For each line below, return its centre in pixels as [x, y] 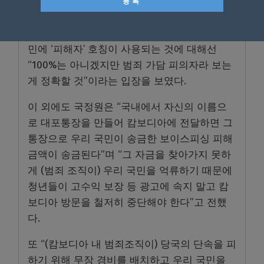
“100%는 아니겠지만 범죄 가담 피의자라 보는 [130, 65]
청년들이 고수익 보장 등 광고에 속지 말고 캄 [128, 187]
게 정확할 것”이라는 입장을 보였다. [107, 81]
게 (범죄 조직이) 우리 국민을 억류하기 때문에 [130, 171]
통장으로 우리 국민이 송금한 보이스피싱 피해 [130, 139]
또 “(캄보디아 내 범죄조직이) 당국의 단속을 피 [132, 245]
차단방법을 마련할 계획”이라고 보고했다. [121, 8]
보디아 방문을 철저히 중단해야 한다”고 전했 [127, 203]
